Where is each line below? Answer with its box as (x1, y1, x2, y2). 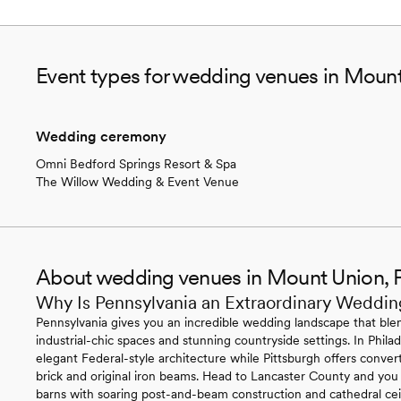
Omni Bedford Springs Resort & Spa (36, 156, 236, 171)
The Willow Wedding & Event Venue (36, 174, 239, 189)
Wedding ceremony (36, 127, 166, 145)
